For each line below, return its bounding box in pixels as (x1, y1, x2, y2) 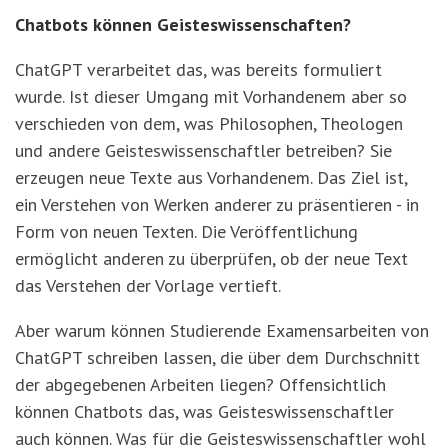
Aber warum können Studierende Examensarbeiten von (15, 319, 429, 343)
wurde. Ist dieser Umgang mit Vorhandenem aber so (15, 85, 407, 109)
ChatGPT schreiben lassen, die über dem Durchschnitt (15, 346, 420, 370)
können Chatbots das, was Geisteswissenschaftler (15, 400, 394, 424)
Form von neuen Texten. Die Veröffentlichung (15, 220, 358, 244)
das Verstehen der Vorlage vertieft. (15, 274, 285, 298)
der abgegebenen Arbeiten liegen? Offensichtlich (15, 373, 386, 397)
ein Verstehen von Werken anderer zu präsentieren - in (15, 193, 419, 217)
